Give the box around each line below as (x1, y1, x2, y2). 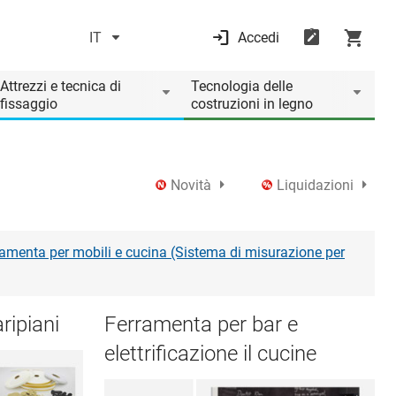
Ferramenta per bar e (104, 312, 298, 337)
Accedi (237, 29, 279, 46)
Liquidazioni (277, 176, 354, 194)
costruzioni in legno (191, 95, 313, 112)
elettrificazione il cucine (104, 341, 316, 366)
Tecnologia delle (191, 78, 293, 95)
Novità (171, 176, 211, 194)
